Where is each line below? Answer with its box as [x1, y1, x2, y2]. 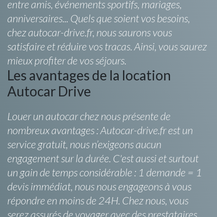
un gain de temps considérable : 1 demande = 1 [7, 165, 202, 179]
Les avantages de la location [7, 66, 171, 83]
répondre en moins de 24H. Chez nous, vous [7, 193, 188, 207]
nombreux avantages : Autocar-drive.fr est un [7, 123, 193, 137]
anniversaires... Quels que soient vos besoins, [7, 11, 190, 25]
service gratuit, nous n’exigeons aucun [7, 137, 161, 151]
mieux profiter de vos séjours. [7, 53, 126, 67]
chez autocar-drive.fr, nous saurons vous [7, 25, 172, 39]
